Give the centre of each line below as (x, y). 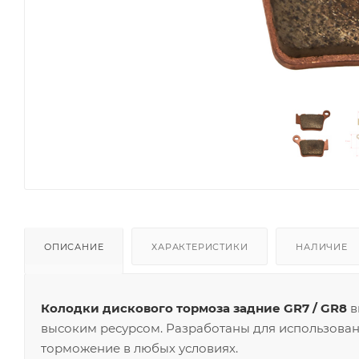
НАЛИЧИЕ (322, 247)
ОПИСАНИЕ (74, 247)
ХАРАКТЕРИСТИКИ (200, 247)
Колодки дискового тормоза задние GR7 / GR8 (194, 309)
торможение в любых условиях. (139, 349)
